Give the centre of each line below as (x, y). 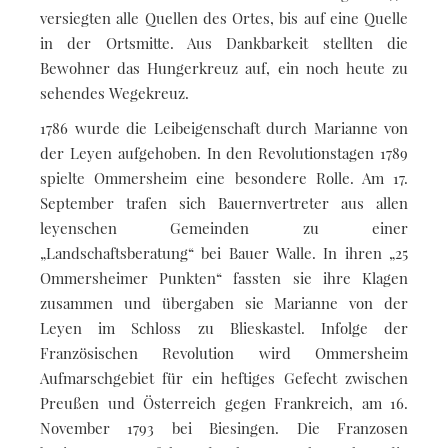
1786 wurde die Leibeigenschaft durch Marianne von (224, 127)
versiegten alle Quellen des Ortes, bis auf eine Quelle (224, 17)
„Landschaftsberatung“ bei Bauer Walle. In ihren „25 (224, 252)
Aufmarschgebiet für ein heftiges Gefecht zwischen (224, 377)
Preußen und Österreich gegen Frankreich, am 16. (224, 402)
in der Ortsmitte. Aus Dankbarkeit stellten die (224, 42)
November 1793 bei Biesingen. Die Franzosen (224, 427)
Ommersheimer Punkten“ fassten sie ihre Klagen (224, 277)
